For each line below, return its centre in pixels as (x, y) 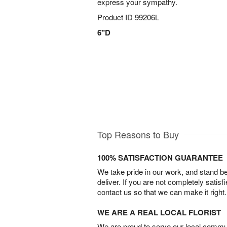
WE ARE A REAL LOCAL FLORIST (159, 212)
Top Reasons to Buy (138, 134)
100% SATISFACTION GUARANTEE (160, 157)
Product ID (116, 17)
